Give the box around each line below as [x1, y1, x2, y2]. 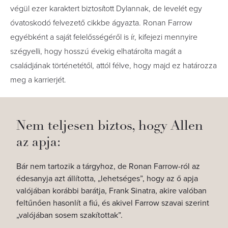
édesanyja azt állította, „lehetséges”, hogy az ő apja [16, 173, 198, 184]
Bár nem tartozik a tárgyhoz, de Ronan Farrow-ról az [16, 161, 200, 172]
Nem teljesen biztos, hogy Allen [16, 117, 203, 134]
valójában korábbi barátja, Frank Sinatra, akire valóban [16, 185, 207, 196]
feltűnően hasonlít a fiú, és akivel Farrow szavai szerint [16, 197, 209, 208]
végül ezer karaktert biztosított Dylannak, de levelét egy [10, 3, 202, 14]
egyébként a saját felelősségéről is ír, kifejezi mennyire [10, 32, 197, 42]
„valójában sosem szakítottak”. [16, 210, 123, 220]
